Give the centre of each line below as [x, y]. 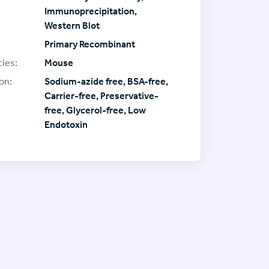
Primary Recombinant [90, 44]
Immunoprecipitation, [91, 11]
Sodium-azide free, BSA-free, [106, 81]
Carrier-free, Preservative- [101, 95]
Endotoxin [66, 124]
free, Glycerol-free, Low [95, 110]
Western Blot [72, 25]
